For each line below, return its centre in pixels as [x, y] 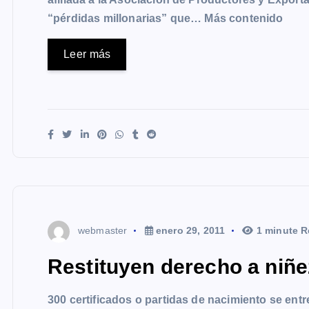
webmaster [103, 231]
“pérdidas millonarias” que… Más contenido [166, 19]
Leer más [87, 54]
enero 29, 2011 [189, 231]
